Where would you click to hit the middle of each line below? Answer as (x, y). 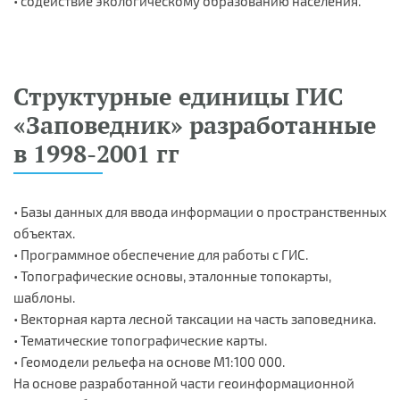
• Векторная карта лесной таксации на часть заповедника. (195, 318)
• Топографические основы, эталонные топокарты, (172, 275)
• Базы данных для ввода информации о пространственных (200, 211)
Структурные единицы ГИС (179, 96)
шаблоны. (44, 297)
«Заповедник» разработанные (195, 125)
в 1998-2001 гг (96, 153)
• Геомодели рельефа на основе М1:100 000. (149, 361)
